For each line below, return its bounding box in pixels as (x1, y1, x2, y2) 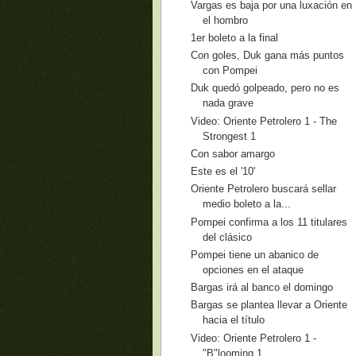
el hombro (203, 14, 249, 26)
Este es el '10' (191, 165, 256, 177)
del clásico (203, 230, 253, 243)
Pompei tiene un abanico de (191, 248, 319, 261)
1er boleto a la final (191, 31, 279, 44)
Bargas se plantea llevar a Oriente (191, 299, 348, 311)
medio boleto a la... (203, 198, 292, 211)
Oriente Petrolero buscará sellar (191, 183, 337, 195)
